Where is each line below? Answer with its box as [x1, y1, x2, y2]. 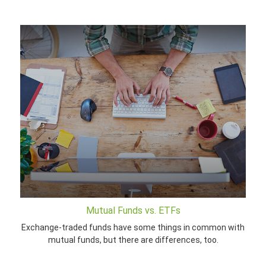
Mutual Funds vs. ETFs [85, 204, 180, 216]
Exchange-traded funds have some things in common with [21, 222, 245, 232]
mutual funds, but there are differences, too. [47, 235, 218, 245]
